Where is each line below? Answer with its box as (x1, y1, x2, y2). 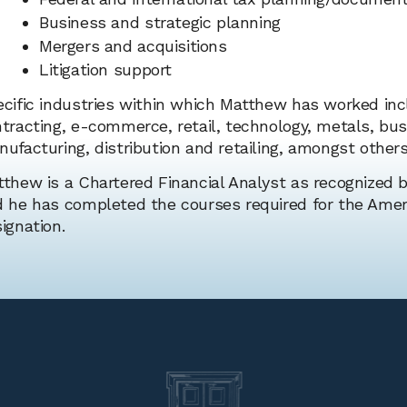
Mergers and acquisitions (39, 35, 227, 55)
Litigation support (39, 59, 172, 79)
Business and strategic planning (39, 12, 281, 32)
